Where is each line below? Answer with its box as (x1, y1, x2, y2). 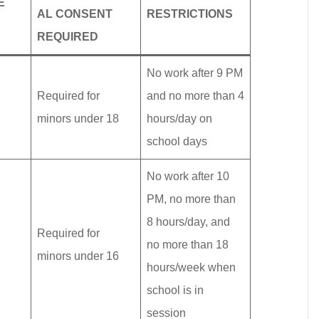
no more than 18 (147, 239, 229, 251)
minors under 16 (37, 250, 119, 262)
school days (147, 135, 207, 147)
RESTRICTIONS (147, 8, 233, 20)
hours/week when (147, 261, 236, 273)
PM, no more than (147, 193, 236, 205)
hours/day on (147, 113, 212, 125)
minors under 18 (37, 113, 119, 125)
